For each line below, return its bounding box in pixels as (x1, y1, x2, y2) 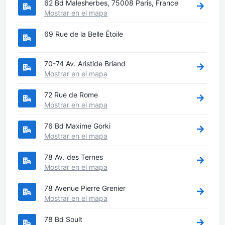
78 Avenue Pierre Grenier (44, 183, 126, 192)
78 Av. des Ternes (44, 152, 103, 161)
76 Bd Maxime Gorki (44, 121, 110, 130)
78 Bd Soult (44, 214, 82, 223)
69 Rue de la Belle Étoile (44, 29, 123, 38)
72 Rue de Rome (44, 90, 98, 99)
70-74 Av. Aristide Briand (44, 59, 126, 68)
